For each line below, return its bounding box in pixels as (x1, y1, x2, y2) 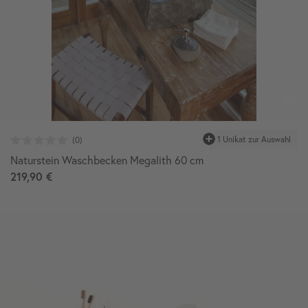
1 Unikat (217, 134, 246, 145)
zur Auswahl (246, 134, 291, 145)
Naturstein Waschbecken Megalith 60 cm (10, 153, 203, 167)
